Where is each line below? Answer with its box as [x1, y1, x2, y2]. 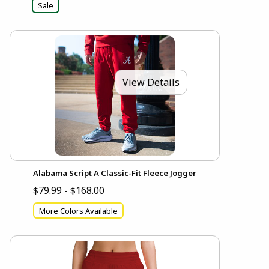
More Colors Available [39, 205, 118, 216]
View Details [122, 75, 180, 89]
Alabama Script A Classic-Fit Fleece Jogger [33, 168, 196, 179]
